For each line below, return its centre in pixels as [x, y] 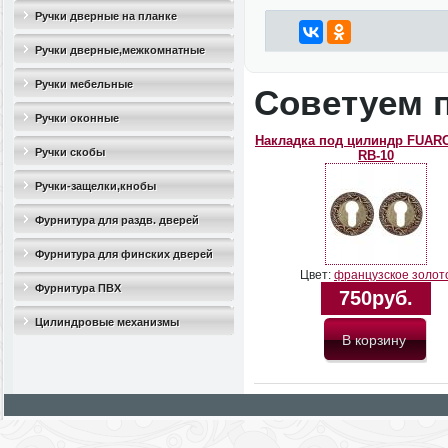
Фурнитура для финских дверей [124, 254]
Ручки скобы [70, 152]
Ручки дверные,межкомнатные [120, 50]
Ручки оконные [77, 118]
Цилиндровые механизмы [107, 322]
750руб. [376, 298]
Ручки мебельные [84, 84]
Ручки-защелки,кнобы [95, 186]
